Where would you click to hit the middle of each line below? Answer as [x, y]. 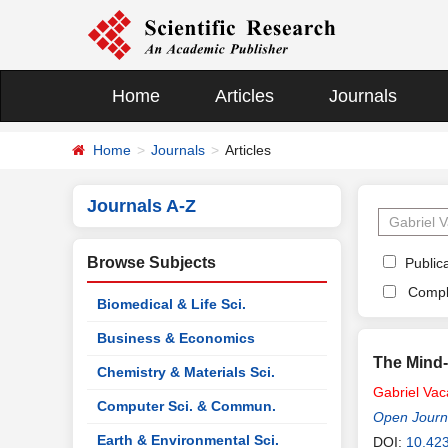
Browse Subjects [151, 262]
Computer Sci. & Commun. [186, 406]
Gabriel [396, 392]
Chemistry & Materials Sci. [186, 372]
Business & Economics [176, 338]
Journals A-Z [141, 206]
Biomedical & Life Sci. [171, 304]
